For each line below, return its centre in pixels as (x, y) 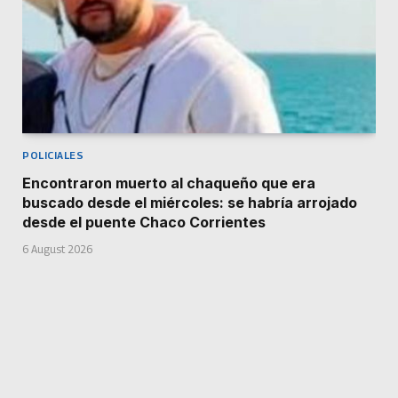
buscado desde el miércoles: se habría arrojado (190, 202)
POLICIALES (53, 155)
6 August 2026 (57, 249)
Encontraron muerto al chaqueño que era (169, 183)
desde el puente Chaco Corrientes (144, 222)
